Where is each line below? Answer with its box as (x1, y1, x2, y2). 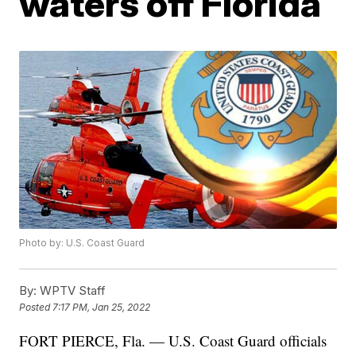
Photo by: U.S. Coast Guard (19, 237, 145, 250)
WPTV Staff (37, 283, 106, 299)
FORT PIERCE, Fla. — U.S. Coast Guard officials (19, 331, 327, 351)
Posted (19, 301, 53, 314)
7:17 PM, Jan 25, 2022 (52, 301, 151, 314)
